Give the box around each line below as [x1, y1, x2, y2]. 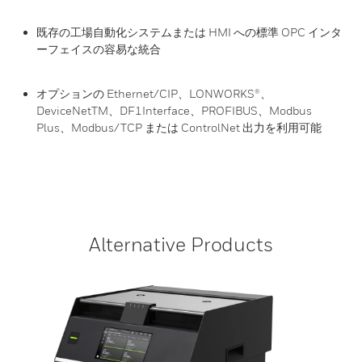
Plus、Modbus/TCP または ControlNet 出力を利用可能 [36, 120, 322, 134]
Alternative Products [89, 233, 273, 255]
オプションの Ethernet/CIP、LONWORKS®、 [36, 86, 271, 100]
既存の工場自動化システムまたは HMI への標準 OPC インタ [36, 25, 342, 39]
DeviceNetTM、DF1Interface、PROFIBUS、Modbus [36, 103, 312, 117]
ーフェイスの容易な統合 [36, 42, 161, 56]
